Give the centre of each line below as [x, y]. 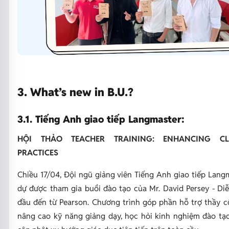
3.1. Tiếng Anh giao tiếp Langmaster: [101, 119]
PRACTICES [38, 152]
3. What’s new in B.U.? [80, 92]
